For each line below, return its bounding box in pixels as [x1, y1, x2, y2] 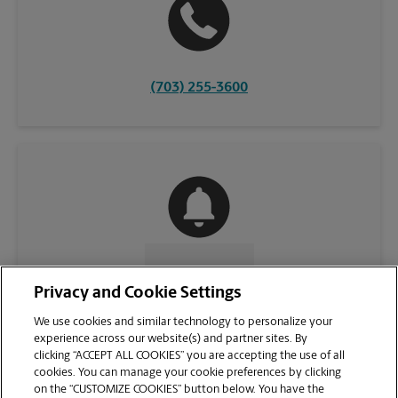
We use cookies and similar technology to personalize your [34, 316, 333, 328]
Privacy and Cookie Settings [34, 285, 243, 302]
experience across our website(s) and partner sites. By [34, 333, 308, 345]
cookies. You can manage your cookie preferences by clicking [34, 367, 342, 378]
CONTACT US [151, 265, 233, 280]
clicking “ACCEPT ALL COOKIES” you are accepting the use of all [34, 350, 346, 362]
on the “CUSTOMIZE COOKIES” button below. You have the [34, 384, 325, 395]
